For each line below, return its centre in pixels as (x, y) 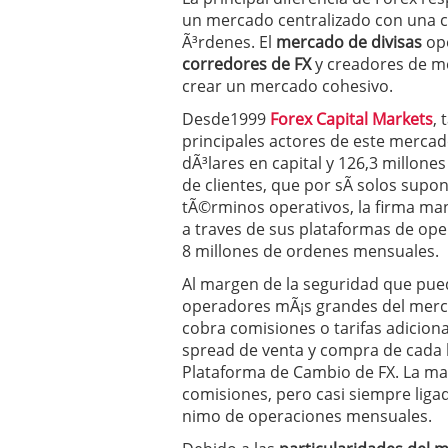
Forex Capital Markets (351, 119)
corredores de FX (246, 64)
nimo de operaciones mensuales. (307, 416)
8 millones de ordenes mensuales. (310, 251)
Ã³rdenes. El (229, 42)
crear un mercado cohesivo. (287, 86)
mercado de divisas (349, 42)
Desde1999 (226, 119)
